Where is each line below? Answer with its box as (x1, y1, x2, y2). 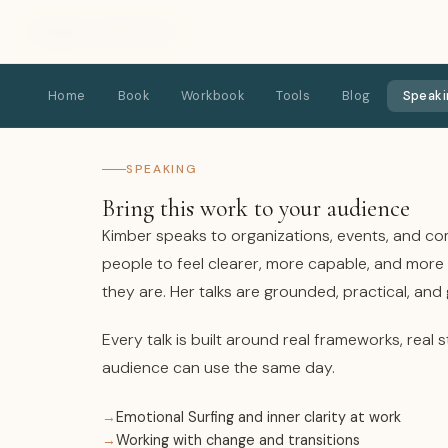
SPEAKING (126, 161, 198, 177)
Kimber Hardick (32, 19, 173, 44)
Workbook (181, 86, 245, 104)
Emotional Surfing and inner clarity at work (116, 408, 401, 426)
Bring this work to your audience (102, 194, 410, 223)
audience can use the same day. (102, 357, 335, 378)
